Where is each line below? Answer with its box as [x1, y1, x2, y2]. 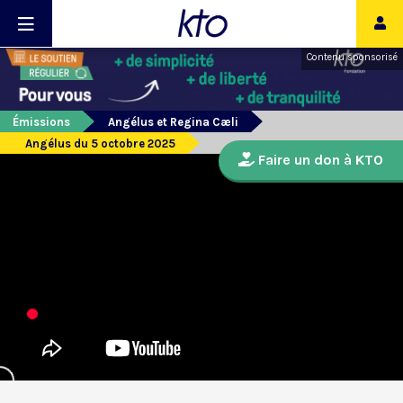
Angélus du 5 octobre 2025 [25, 137, 175, 151]
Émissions [13, 115, 70, 130]
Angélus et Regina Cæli [108, 115, 238, 130]
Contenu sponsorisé [307, 51, 398, 63]
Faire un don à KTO [255, 151, 383, 169]
